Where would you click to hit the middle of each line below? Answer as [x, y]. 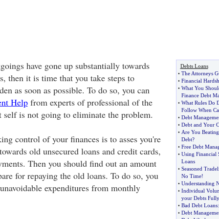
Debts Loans [194, 66]
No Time [191, 176]
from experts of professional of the [90, 102]
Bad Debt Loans [199, 205]
